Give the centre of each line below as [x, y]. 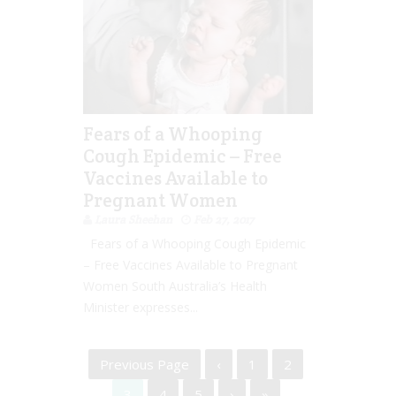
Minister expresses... [141, 307]
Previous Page [145, 364]
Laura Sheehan [133, 220]
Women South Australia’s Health [175, 286]
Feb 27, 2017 [224, 220]
